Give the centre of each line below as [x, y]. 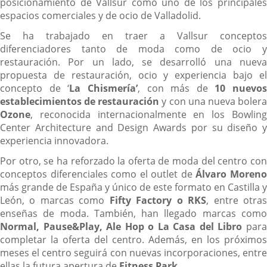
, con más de [176, 89]
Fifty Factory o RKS [158, 201]
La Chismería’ [103, 89]
